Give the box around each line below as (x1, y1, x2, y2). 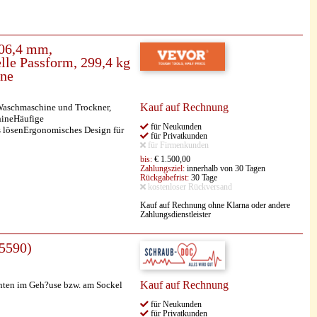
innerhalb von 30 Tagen (185, 163, 265, 173)
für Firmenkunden (146, 140, 209, 150)
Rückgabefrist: (140, 173, 189, 183)
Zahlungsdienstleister (140, 209, 211, 219)
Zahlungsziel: (140, 163, 185, 173)
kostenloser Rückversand (146, 182, 232, 192)
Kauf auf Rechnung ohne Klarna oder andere (140, 200, 290, 210)
